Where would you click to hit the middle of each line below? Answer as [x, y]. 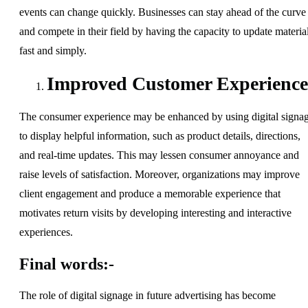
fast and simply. [53, 50]
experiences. [46, 232]
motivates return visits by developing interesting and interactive [155, 212]
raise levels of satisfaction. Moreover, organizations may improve [159, 174]
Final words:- [67, 264]
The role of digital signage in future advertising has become [147, 295]
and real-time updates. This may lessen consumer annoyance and [159, 155]
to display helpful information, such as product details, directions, [160, 135]
